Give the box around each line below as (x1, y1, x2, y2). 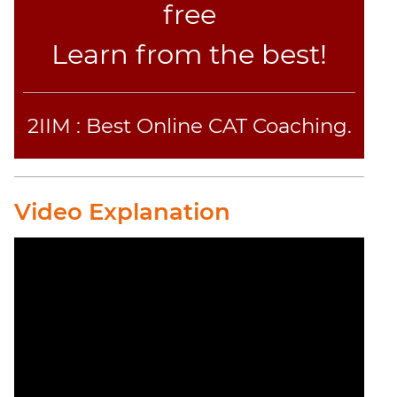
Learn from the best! (51, 37, 328, 72)
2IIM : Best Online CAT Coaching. (27, 113, 352, 139)
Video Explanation (14, 198, 230, 227)
